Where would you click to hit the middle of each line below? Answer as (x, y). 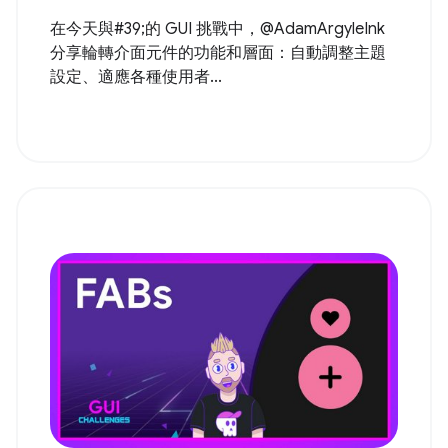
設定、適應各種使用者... (136, 76)
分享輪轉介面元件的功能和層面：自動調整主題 (218, 52)
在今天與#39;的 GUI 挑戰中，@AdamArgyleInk (217, 28)
